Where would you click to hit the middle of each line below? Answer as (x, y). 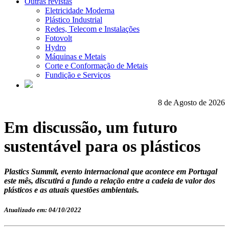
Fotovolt (59, 38)
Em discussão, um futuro (91, 128)
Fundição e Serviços (78, 75)
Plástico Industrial (74, 20)
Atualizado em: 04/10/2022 (43, 210)
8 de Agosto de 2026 (191, 102)
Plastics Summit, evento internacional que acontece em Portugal (111, 171)
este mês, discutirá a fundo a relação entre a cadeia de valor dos (110, 180)
